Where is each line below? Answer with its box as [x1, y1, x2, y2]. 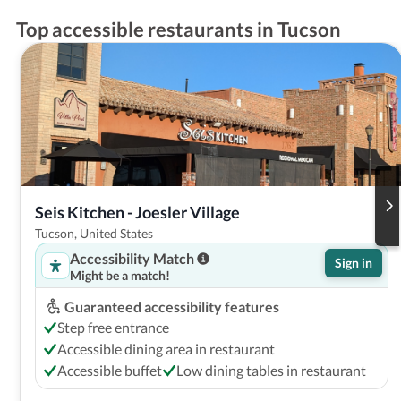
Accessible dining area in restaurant [56, 339, 275, 357]
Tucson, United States [34, 225, 153, 241]
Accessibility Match [69, 249, 194, 267]
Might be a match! [69, 267, 170, 283]
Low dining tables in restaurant [175, 361, 366, 379]
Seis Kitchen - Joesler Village [34, 201, 240, 222]
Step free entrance [56, 318, 169, 336]
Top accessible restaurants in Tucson [15, 16, 341, 41]
